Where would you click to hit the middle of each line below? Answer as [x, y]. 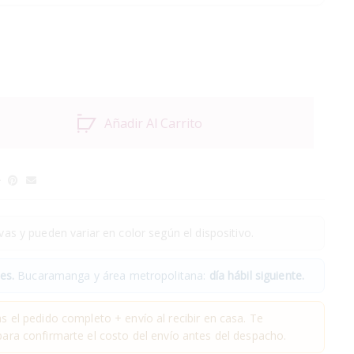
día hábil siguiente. [257, 275]
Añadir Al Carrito [154, 123]
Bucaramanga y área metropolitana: [111, 275]
